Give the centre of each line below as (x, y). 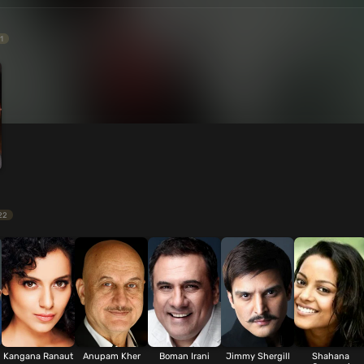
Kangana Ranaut (38, 356)
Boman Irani (184, 356)
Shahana (331, 356)
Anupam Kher (111, 356)
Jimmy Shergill (258, 356)
